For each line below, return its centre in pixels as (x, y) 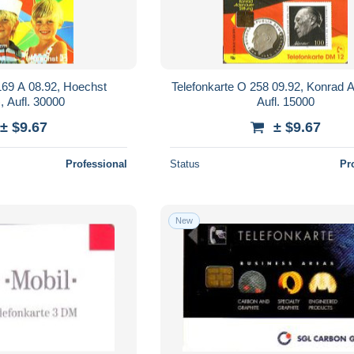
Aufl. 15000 (285, 101)
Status (185, 164)
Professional (97, 164)
